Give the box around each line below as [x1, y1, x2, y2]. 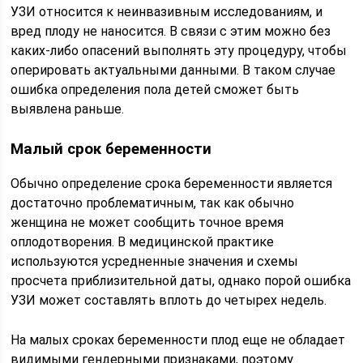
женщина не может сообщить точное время [11, 214, 284, 230]
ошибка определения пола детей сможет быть [11, 82, 300, 97]
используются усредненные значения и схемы [11, 253, 299, 269]
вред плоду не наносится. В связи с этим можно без [11, 23, 331, 39]
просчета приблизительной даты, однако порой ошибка [11, 272, 352, 288]
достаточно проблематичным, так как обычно [11, 194, 295, 211]
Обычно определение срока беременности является [11, 175, 333, 191]
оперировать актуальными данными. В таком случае [11, 62, 336, 78]
